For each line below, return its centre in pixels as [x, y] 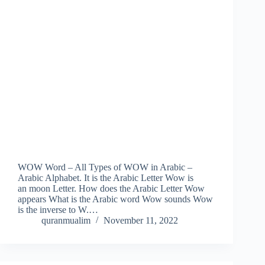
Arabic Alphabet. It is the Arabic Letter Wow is [106, 178]
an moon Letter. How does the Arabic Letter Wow [111, 189]
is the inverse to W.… [58, 210]
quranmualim [66, 221]
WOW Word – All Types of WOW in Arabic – [105, 167]
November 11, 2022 [141, 221]
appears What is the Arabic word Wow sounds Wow [115, 199]
